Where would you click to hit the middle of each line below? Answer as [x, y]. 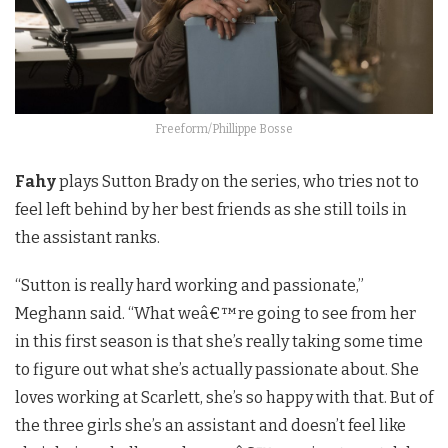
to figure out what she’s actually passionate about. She [217, 370]
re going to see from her [327, 314]
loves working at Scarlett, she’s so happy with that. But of [224, 398]
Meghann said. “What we [107, 314]
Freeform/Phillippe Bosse [224, 129]
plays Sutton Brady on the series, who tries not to [237, 182]
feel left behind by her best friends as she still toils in [211, 210]
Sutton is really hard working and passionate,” [192, 286]
